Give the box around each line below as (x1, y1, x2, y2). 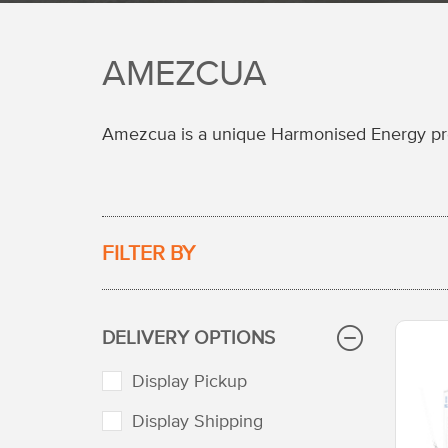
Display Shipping (132, 410, 263, 431)
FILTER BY (102, 241, 195, 264)
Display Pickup (132, 370, 247, 391)
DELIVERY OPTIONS (102, 327, 275, 348)
